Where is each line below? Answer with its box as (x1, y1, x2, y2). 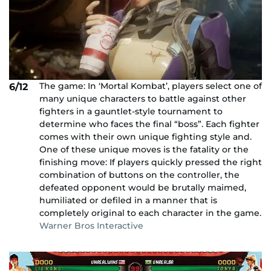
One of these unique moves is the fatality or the (39, 143, 249, 155)
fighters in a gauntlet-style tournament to (39, 105, 223, 117)
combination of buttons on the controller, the (39, 169, 240, 180)
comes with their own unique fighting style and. (39, 131, 252, 142)
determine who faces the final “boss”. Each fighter (39, 118, 260, 129)
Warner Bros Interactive (39, 220, 143, 231)
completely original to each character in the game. (39, 207, 261, 218)
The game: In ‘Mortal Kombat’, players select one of (39, 80, 262, 91)
